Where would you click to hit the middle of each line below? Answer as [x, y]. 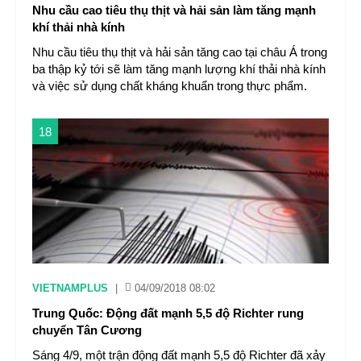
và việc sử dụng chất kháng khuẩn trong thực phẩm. [170, 86]
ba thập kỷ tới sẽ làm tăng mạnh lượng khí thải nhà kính [179, 69]
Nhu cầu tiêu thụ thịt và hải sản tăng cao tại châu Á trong [180, 52]
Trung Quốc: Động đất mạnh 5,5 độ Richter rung [168, 313]
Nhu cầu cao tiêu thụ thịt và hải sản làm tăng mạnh [174, 10]
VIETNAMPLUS [70, 288]
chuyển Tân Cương [87, 330]
